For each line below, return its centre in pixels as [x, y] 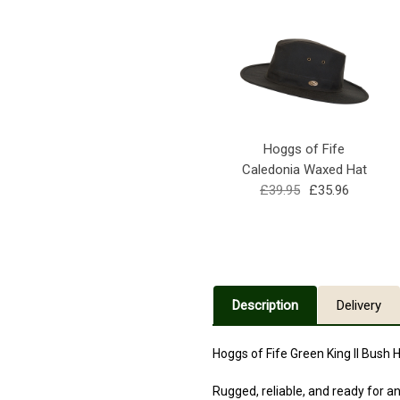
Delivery [359, 305]
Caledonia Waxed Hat [304, 170]
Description [265, 305]
